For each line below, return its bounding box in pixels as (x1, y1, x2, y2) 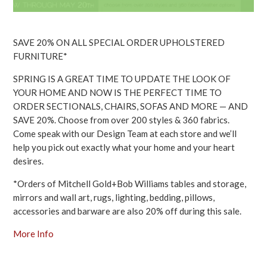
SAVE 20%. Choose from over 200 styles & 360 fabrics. (13, 114, 232, 126)
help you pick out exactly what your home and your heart (13, 142, 235, 153)
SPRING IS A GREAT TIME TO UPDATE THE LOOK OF (13, 73, 231, 85)
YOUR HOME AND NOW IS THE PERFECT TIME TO (13, 87, 222, 98)
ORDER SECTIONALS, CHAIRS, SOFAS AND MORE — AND (13, 101, 249, 112)
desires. (13, 156, 44, 167)
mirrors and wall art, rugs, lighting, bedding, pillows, (13, 192, 215, 203)
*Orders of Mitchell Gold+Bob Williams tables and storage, (13, 178, 247, 190)
